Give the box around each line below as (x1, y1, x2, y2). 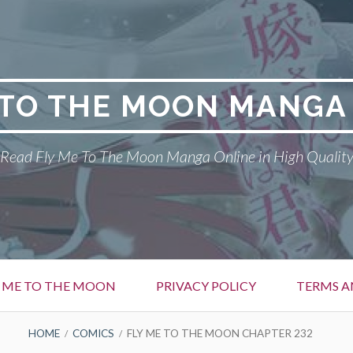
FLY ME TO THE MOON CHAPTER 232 (126, 326, 313, 340)
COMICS (72, 326, 114, 340)
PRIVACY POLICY (155, 278, 256, 293)
